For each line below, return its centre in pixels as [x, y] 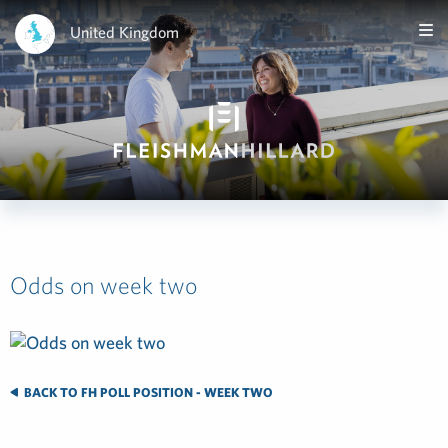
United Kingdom [124, 31]
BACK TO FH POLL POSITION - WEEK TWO [147, 392]
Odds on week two [103, 285]
